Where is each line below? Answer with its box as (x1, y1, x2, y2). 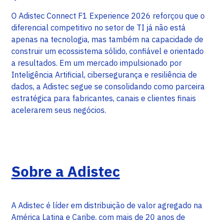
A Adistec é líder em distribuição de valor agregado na (11, 200, 202, 211)
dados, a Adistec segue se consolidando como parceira (11, 82, 205, 92)
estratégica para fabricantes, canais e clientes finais (11, 93, 196, 104)
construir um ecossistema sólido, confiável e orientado (11, 46, 204, 56)
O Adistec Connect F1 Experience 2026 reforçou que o (11, 11, 205, 21)
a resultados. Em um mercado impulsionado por (11, 58, 182, 68)
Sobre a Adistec (11, 162, 120, 181)
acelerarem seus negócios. (11, 105, 106, 115)
